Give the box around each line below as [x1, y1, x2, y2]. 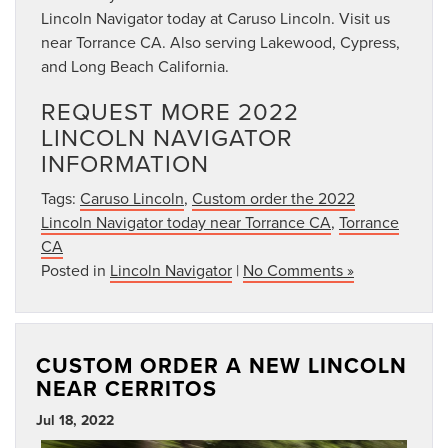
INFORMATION [41, 146, 209, 181]
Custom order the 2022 [192, 187, 355, 210]
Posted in [41, 259, 110, 282]
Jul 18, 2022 [36, 410, 114, 431]
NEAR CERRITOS [36, 373, 217, 405]
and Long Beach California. [41, 55, 229, 78]
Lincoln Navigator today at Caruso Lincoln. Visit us [41, 7, 390, 30]
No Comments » [243, 259, 354, 282]
